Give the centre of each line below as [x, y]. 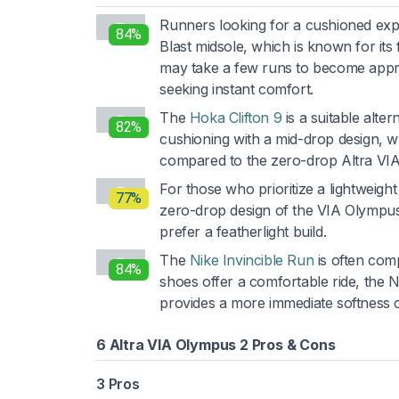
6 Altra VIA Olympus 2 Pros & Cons [216, 344]
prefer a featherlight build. [243, 231]
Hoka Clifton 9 [236, 117]
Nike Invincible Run [252, 260]
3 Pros [118, 383]
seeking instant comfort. [236, 89]
